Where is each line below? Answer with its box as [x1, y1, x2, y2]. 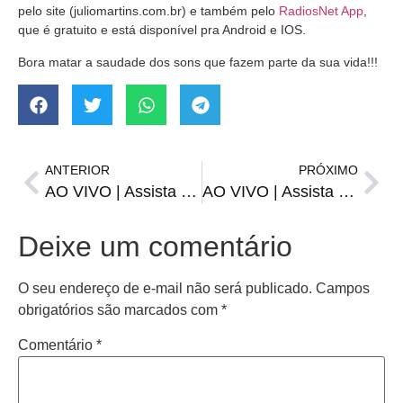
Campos [316, 281, 370, 297]
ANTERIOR [45, 163, 110, 178]
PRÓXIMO [299, 163, 358, 178]
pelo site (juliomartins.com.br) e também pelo [18, 4, 279, 19]
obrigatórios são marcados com [18, 302, 221, 318]
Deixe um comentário [18, 230, 292, 264]
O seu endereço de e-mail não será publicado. [18, 281, 312, 297]
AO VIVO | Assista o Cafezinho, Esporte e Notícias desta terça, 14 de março [181, 183, 197, 201]
